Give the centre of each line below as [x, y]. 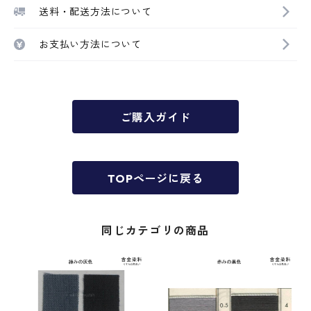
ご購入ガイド [155, 117]
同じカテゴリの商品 [155, 230]
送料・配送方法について [95, 11]
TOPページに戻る [155, 178]
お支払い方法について [90, 44]
